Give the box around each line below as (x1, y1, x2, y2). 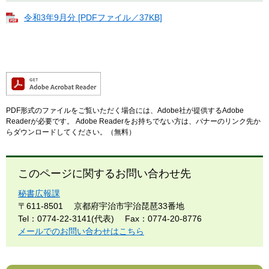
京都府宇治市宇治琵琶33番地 (74, 201, 184, 211)
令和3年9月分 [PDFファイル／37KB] (24, 13, 162, 23)
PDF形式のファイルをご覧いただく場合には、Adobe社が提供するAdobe (6, 106, 244, 115)
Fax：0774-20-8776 (125, 214, 202, 224)
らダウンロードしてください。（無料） (6, 128, 136, 137)
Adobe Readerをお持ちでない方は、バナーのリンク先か (74, 117, 261, 126)
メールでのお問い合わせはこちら (18, 226, 144, 237)
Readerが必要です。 (6, 117, 74, 126)
